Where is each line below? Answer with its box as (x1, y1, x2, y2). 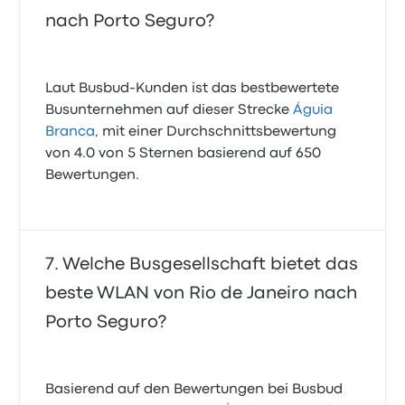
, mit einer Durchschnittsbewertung (95, 126, 337, 139)
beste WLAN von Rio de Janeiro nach (45, 286, 358, 302)
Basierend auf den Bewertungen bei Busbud (45, 383, 344, 397)
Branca (45, 126, 96, 139)
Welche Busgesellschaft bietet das (62, 257, 359, 273)
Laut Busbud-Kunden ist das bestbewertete (45, 82, 340, 96)
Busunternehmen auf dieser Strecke (45, 104, 294, 118)
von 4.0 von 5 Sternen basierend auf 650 (45, 147, 322, 161)
